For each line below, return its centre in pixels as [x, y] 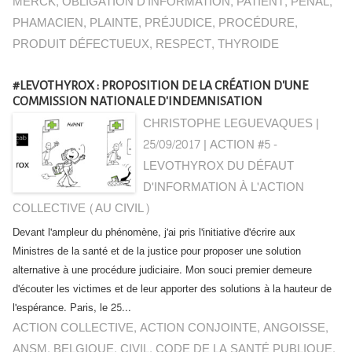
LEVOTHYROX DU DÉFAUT [219, 166]
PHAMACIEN [48, 23]
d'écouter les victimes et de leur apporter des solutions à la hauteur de [172, 289]
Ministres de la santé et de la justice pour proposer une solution [157, 251]
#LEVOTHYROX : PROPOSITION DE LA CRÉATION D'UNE [160, 85]
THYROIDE [248, 44]
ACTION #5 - [244, 145]
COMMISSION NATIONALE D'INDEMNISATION [137, 101]
